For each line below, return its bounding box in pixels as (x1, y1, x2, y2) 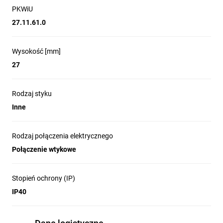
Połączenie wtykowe (12, 145, 76, 153)
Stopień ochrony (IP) (12, 174, 75, 182)
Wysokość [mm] (12, 47, 61, 55)
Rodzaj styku (12, 90, 52, 98)
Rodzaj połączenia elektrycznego (12, 132, 113, 140)
